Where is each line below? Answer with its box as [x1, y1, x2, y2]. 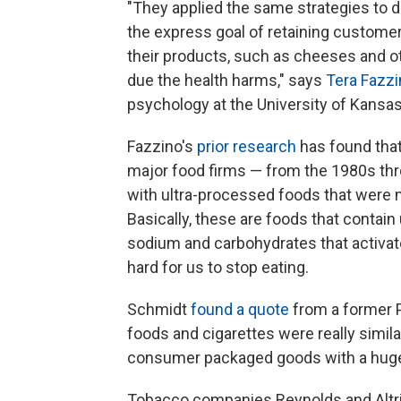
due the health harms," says [127, 70, 326, 90]
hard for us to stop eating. [127, 257, 309, 277]
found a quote [191, 299, 293, 319]
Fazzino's [127, 136, 197, 156]
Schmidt [127, 299, 191, 319]
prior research [197, 136, 296, 156]
